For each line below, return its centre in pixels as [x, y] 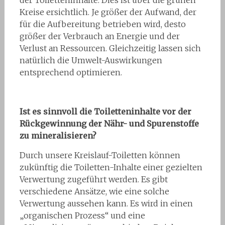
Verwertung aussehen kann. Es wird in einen [106, 204]
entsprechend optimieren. [71, 73]
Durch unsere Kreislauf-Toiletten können [100, 155]
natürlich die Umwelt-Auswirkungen [91, 61]
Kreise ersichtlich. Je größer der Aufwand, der [108, 12]
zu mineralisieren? [58, 136]
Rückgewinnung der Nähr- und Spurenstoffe [109, 124]
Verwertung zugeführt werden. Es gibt [93, 180]
